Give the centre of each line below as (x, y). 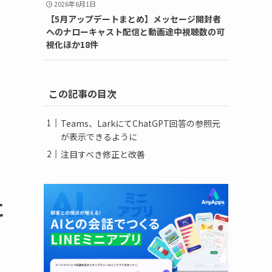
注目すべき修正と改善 (103, 154)
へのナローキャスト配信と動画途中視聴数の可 (135, 31)
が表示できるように (99, 136)
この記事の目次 (83, 93)
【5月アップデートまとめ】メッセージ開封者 (133, 19)
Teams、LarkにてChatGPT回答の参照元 (141, 123)
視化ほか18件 (72, 44)
